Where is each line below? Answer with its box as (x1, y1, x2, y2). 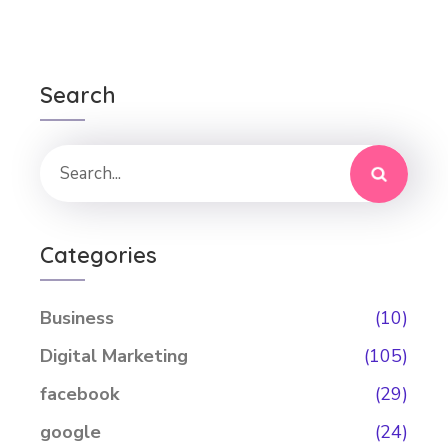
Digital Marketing (40, 343, 188, 368)
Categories (40, 240, 157, 269)
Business (40, 305, 114, 330)
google (40, 419, 101, 444)
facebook (40, 381, 119, 406)
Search (40, 80, 116, 109)
